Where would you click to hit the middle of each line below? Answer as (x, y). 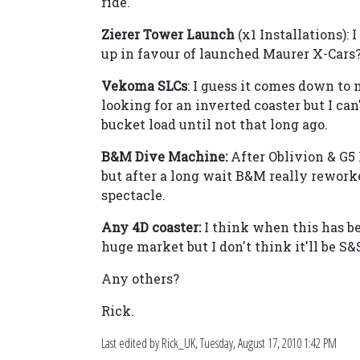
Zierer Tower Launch (168, 34)
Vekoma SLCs (144, 86)
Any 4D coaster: (151, 227)
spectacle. (133, 195)
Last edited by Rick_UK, (151, 343)
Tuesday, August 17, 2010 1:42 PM (268, 343)
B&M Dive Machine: (164, 156)
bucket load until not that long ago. (215, 124)
